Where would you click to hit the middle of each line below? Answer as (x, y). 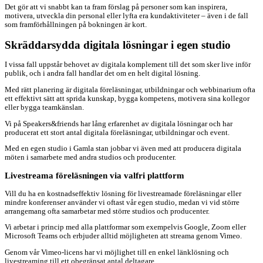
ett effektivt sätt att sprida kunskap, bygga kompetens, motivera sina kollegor (127, 98)
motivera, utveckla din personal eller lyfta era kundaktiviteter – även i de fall (127, 16)
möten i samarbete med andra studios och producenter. (90, 158)
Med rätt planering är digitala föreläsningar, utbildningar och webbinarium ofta (130, 90)
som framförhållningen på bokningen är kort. (76, 24)
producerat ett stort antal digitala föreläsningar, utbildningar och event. (117, 132)
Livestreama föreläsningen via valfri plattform (95, 175)
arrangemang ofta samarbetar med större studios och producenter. (107, 211)
